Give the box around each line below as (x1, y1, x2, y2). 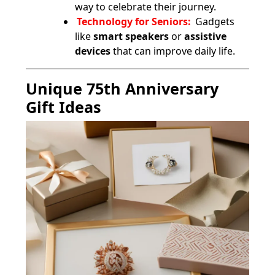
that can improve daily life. (110, 44, 235, 58)
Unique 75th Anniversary (26, 77, 219, 99)
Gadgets (193, 14, 234, 28)
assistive (184, 29, 227, 43)
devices (75, 44, 110, 58)
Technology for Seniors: (77, 14, 191, 28)
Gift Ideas (26, 96, 101, 117)
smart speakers (93, 29, 169, 43)
